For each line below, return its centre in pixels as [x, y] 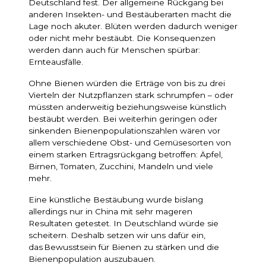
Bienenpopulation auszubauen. [92, 259]
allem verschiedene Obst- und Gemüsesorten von [130, 143]
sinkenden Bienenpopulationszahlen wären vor [124, 131]
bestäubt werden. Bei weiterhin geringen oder [123, 119]
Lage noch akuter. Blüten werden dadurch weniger [133, 26]
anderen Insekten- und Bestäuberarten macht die [130, 15]
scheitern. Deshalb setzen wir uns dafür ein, [117, 235]
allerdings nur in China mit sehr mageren [110, 212]
